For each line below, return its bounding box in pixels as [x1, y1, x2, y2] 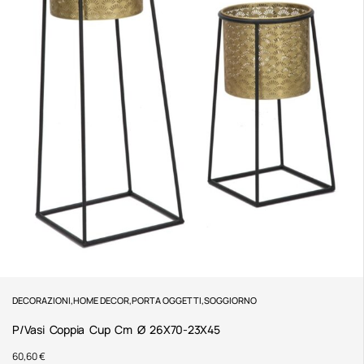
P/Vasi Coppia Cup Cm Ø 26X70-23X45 [12, 322, 220, 338]
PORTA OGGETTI [132, 294, 201, 307]
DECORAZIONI [12, 294, 71, 307]
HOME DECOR [73, 294, 129, 307]
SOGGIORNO [204, 294, 257, 307]
